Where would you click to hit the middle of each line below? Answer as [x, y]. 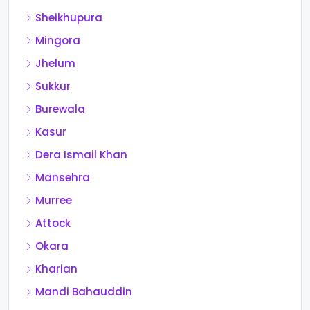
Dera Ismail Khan [81, 155]
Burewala [60, 109]
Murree [54, 201]
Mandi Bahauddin [84, 292]
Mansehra [63, 178]
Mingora [58, 41]
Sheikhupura [69, 18]
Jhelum [55, 64]
